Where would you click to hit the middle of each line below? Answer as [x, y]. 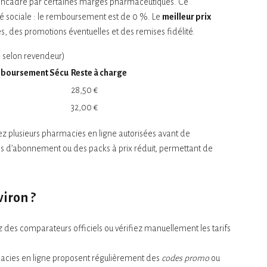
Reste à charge [99, 72]
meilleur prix [187, 16]
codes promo [185, 258]
